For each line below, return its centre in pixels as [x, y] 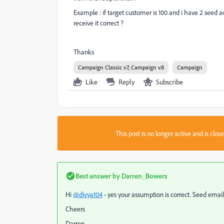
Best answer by [98, 176]
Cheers [75, 209]
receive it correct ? [98, 23]
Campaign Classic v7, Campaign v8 [121, 67]
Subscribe [169, 82]
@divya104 [88, 194]
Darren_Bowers [144, 176]
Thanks [84, 52]
